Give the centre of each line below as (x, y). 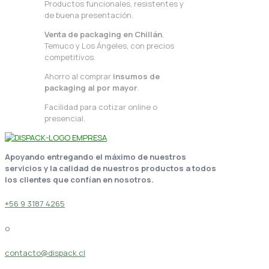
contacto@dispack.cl (45, 252)
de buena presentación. (89, 15)
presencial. (65, 118)
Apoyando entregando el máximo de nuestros (95, 156)
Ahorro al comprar (79, 76)
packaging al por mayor (91, 87)
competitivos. (70, 57)
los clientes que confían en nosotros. (79, 179)
